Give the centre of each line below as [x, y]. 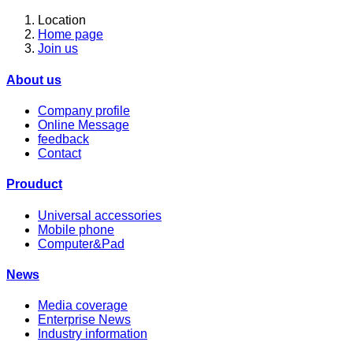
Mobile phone [76, 229]
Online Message [84, 124]
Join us [58, 49]
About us [34, 80]
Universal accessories [100, 215]
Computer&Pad [81, 243]
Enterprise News [84, 320]
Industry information [93, 334]
